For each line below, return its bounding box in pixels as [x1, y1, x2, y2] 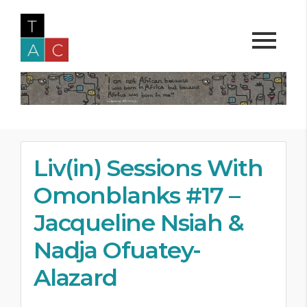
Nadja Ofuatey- [34, 235, 201, 265]
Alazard [34, 262, 117, 292]
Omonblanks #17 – [34, 180, 240, 210]
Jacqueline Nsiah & [34, 208, 243, 237]
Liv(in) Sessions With [34, 153, 263, 182]
